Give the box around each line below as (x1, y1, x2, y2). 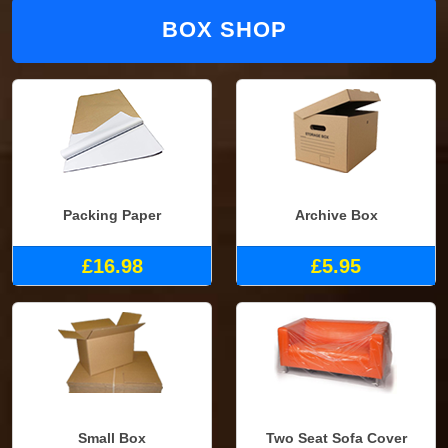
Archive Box (294, 207, 378, 224)
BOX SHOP (161, 16, 287, 42)
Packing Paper (63, 207, 161, 224)
